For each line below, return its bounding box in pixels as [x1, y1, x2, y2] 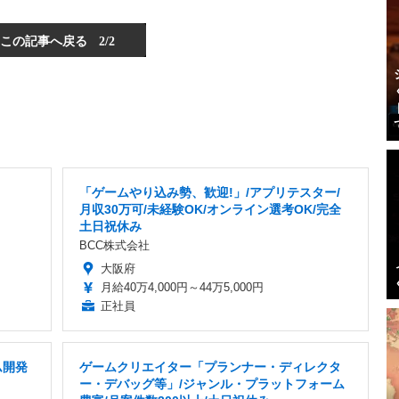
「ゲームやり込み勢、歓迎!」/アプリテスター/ [79, 185, 340, 200]
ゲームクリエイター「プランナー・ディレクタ [79, 360, 341, 375]
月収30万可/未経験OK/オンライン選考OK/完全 [79, 202, 341, 217]
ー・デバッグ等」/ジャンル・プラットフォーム [79, 377, 345, 392]
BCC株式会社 [79, 239, 150, 253]
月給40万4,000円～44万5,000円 [101, 281, 264, 295]
